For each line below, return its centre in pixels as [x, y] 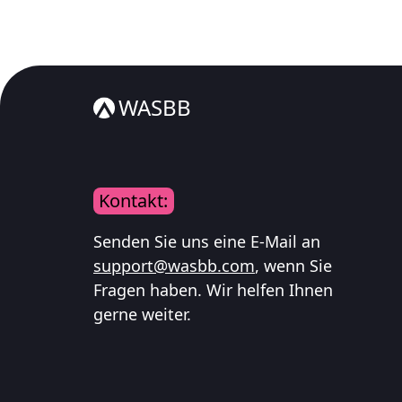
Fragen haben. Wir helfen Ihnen [213, 290]
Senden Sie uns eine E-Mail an [207, 242]
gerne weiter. [142, 315]
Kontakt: [134, 200]
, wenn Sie [293, 266]
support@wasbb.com [174, 266]
